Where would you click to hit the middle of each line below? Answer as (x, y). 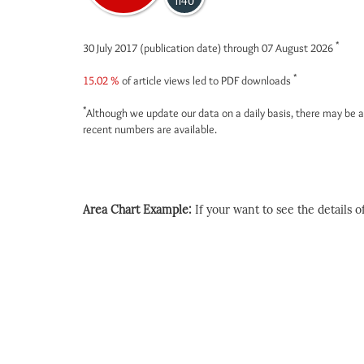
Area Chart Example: (139, 210)
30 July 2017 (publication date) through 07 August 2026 (209, 48)
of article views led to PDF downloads (206, 80)
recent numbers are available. (150, 129)
